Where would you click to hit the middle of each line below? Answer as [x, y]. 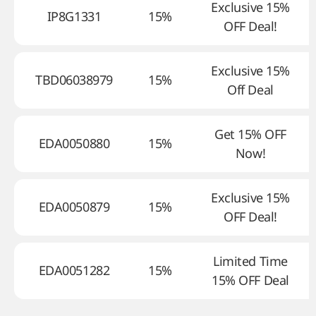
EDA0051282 [74, 270]
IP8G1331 [74, 16]
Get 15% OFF [250, 134]
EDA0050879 [74, 207]
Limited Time [250, 261]
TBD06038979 [74, 80]
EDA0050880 [74, 143]
